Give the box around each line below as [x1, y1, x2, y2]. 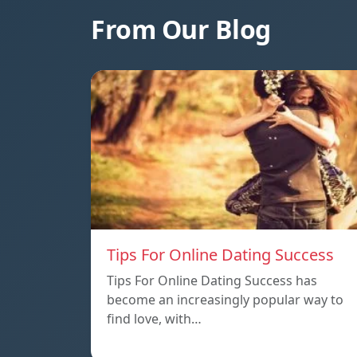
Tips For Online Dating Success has [107, 272, 317, 290]
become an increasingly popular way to [107, 291, 343, 309]
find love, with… [107, 310, 202, 328]
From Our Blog [91, 12, 271, 47]
